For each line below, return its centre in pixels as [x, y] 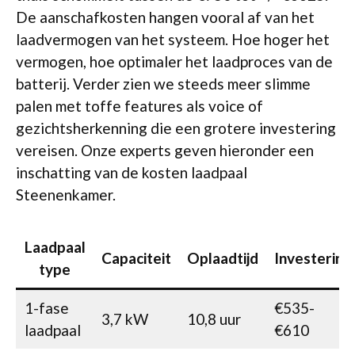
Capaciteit [136, 258]
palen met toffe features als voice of [139, 105]
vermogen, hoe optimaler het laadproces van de [174, 61]
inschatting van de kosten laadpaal [132, 172]
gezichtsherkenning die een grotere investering [176, 128]
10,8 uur [214, 319]
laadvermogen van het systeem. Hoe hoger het [173, 39]
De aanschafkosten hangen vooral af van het [165, 17]
